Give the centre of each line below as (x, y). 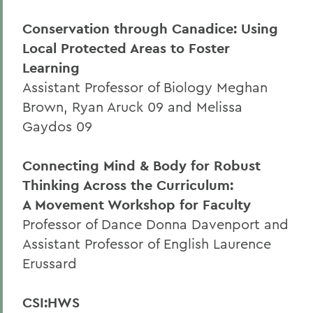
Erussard (50, 263)
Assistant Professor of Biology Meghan (145, 87)
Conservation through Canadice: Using (150, 29)
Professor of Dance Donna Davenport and (155, 224)
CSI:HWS (51, 303)
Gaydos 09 (57, 126)
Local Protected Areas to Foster (126, 48)
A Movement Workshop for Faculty (137, 205)
